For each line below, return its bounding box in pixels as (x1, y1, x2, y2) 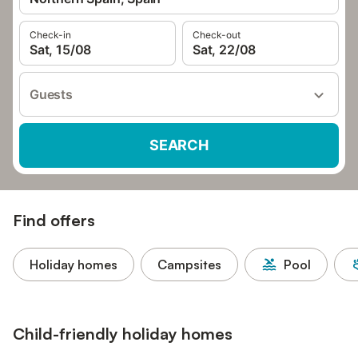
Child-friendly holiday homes (13, 324, 233, 344)
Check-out (193, 29, 241, 41)
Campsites (157, 257, 221, 272)
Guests (30, 86, 73, 102)
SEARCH (149, 137, 209, 153)
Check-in (30, 29, 71, 41)
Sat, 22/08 (193, 42, 257, 58)
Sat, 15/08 (30, 42, 92, 58)
